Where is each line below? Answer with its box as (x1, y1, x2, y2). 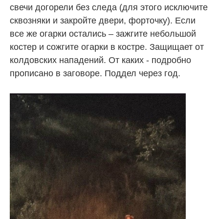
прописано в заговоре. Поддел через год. (10, 68, 180, 78)
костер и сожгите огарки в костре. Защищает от (10, 42, 204, 52)
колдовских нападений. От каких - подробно (10, 55, 191, 65)
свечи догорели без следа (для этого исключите (10, 2, 208, 12)
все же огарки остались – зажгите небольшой (10, 28, 196, 39)
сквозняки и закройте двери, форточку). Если (10, 15, 196, 25)
